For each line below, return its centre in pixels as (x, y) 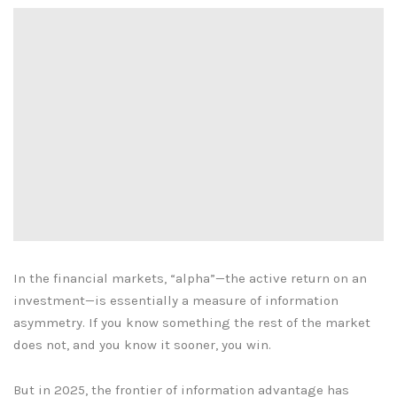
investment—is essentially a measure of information (176, 300)
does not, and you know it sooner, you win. (142, 344)
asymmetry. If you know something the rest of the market (192, 322)
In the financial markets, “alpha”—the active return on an (190, 278)
